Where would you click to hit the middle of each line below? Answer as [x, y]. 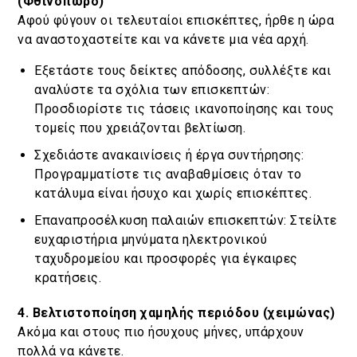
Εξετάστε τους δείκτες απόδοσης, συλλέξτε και [183, 71]
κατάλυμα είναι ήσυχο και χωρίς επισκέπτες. [173, 194]
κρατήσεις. [68, 278]
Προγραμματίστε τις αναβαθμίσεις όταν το [168, 175]
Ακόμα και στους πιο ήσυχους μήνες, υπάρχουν [161, 332]
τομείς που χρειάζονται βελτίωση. [140, 128]
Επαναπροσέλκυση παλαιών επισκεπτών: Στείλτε [186, 221]
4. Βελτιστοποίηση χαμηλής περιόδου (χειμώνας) [177, 313]
